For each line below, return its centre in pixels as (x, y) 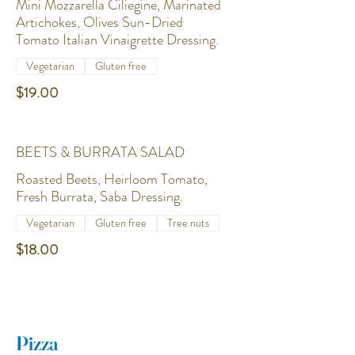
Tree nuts (188, 223)
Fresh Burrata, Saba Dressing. (99, 197)
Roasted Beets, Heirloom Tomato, (112, 179)
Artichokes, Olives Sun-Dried (99, 22)
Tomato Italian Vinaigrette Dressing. (117, 40)
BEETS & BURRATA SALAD (100, 152)
